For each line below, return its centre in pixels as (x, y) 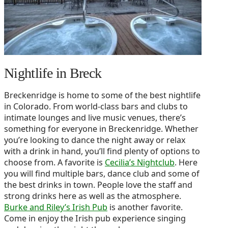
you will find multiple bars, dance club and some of (102, 174)
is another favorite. (145, 207)
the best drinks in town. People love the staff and (98, 185)
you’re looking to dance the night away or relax (95, 140)
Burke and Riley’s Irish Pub (56, 207)
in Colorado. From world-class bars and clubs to (96, 107)
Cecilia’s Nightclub (140, 163)
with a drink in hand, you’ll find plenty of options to (102, 151)
